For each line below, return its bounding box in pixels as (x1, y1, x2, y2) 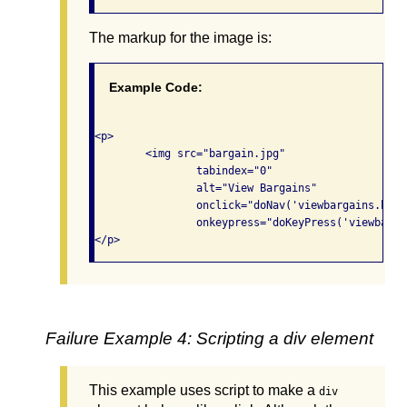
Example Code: (109, 79, 203, 94)
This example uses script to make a (89, 382, 319, 399)
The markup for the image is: (89, 29, 272, 45)
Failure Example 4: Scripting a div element (45, 329, 373, 349)
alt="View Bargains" (94, 181, 196, 194)
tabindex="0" (94, 164, 196, 177)
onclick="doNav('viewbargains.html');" (94, 198, 196, 212)
